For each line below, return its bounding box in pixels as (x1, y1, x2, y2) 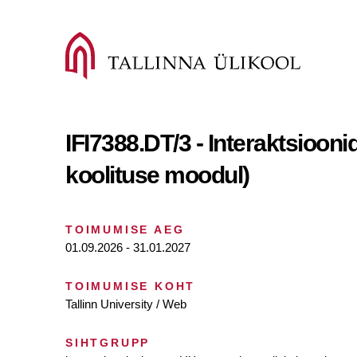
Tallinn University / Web (65, 297, 186, 311)
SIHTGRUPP (65, 336, 151, 349)
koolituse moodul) (65, 162, 249, 188)
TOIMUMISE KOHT (65, 280, 196, 292)
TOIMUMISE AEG (65, 223, 185, 236)
